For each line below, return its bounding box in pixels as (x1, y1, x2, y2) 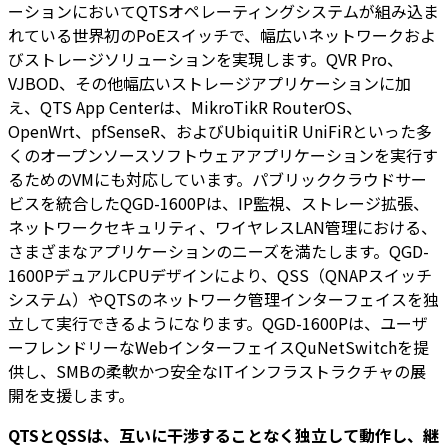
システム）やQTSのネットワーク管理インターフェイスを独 (8, 286, 439, 311)
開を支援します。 (8, 382, 134, 407)
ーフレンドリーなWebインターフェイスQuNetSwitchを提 (8, 334, 429, 359)
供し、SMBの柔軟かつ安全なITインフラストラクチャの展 (8, 358, 426, 383)
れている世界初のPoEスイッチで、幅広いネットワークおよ (8, 22, 436, 47)
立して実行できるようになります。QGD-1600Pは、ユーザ (8, 310, 428, 335)
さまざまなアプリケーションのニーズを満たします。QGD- (8, 238, 429, 263)
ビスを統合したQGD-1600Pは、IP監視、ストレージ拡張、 (8, 190, 429, 215)
